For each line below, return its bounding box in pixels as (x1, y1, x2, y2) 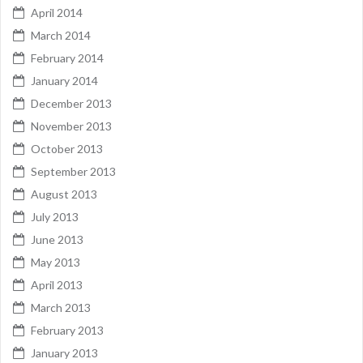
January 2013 (31, 346, 98, 360)
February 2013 (31, 323, 104, 337)
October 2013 (31, 142, 103, 156)
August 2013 (31, 187, 97, 201)
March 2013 (31, 301, 91, 314)
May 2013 (31, 255, 80, 269)
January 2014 (31, 74, 98, 88)
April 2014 (31, 6, 83, 19)
